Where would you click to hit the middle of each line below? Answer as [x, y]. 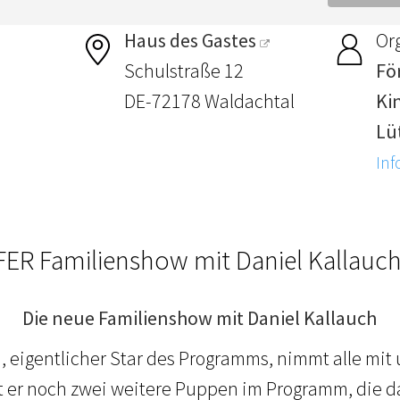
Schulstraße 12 [184, 71]
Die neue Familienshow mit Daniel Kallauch [200, 318]
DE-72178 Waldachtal [210, 101]
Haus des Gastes [191, 41]
